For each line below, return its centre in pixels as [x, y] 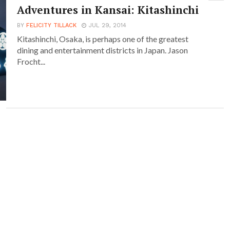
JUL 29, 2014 [108, 25]
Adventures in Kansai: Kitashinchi [108, 10]
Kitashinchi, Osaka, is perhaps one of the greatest [103, 39]
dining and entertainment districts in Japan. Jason [103, 50]
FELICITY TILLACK [52, 25]
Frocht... [31, 61]
